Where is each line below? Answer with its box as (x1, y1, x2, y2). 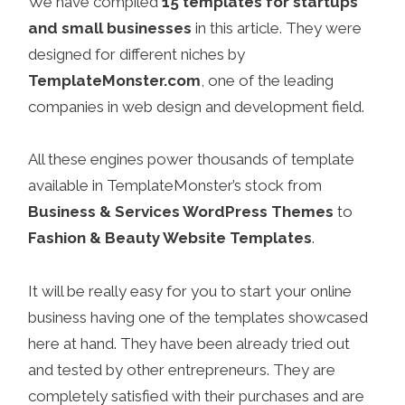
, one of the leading (201, 71, 334, 89)
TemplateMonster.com (28, 71, 202, 89)
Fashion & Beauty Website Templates (28, 229, 313, 248)
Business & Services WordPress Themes (28, 202, 334, 221)
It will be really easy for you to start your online (28, 282, 353, 300)
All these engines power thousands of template (28, 150, 355, 169)
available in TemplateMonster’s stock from (28, 176, 323, 195)
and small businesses (28, 18, 193, 37)
